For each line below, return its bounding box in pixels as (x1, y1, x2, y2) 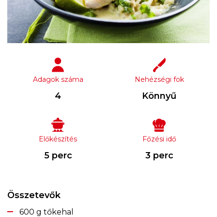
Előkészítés (39, 134, 77, 143)
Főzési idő (142, 134, 176, 143)
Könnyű (142, 90, 176, 101)
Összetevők (7, 189, 61, 201)
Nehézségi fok (134, 75, 184, 84)
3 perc (145, 150, 173, 161)
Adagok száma (32, 75, 83, 84)
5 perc (44, 150, 72, 161)
